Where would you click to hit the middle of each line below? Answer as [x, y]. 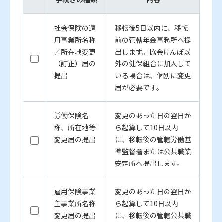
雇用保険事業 [75, 192]
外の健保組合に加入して [153, 64]
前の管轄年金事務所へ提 [153, 40]
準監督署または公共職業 [153, 151]
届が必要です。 [139, 87]
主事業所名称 [75, 203]
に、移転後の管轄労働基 [153, 139]
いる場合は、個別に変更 [153, 76]
